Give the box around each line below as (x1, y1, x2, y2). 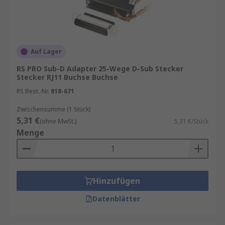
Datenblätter (92, 194, 140, 203)
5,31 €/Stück (174, 117, 208, 126)
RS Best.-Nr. (17, 87, 49, 95)
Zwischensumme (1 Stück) (17, 105, 90, 114)
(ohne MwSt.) (40, 117, 76, 126)
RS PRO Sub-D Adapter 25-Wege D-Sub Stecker (17, 64, 183, 73)
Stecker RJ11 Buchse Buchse (17, 72, 118, 82)
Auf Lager (31, 47, 62, 56)
